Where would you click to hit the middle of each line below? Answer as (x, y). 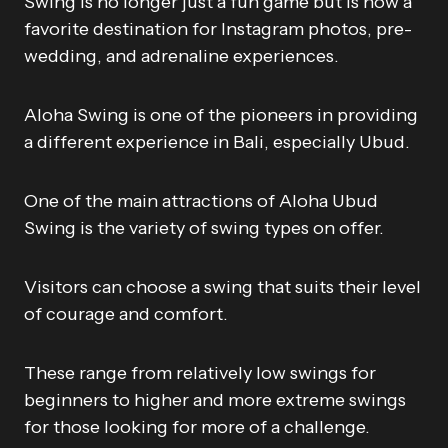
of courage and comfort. (126, 314)
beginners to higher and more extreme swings (215, 400)
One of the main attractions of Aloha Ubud (201, 201)
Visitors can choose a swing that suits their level (222, 287)
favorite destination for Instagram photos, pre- (218, 29)
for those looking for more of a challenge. (197, 427)
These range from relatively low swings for (200, 373)
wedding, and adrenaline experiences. (181, 56)
